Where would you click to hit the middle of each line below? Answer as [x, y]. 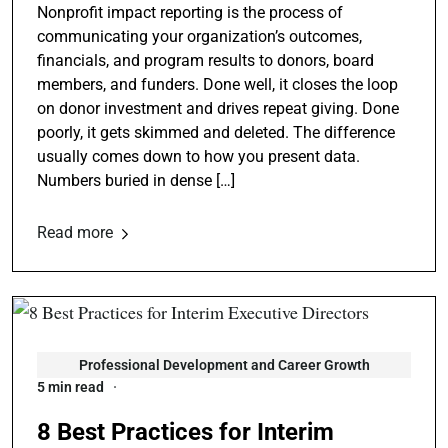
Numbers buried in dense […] [136, 181]
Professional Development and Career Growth [224, 365]
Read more [77, 233]
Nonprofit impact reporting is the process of [190, 13]
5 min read [70, 387]
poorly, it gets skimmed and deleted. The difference [216, 133]
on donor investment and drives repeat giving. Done [218, 109]
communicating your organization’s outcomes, [199, 37]
